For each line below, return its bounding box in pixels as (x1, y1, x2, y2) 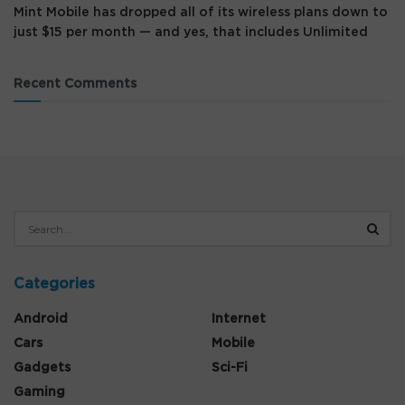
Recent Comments (14, 78, 137, 91)
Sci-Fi (212, 362, 248, 375)
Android (14, 313, 68, 326)
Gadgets (14, 362, 71, 375)
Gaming (14, 386, 65, 400)
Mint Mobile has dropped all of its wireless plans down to (14, 6, 388, 20)
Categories (14, 277, 95, 292)
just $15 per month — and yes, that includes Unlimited (14, 26, 368, 40)
